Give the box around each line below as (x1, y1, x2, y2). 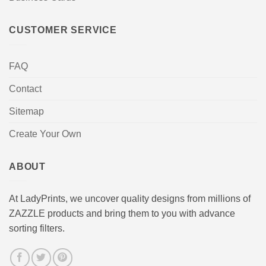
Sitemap (9, 106, 44, 116)
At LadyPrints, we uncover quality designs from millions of (9, 194, 251, 204)
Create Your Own (9, 128, 81, 139)
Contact (9, 83, 42, 94)
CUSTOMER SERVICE (9, 24, 117, 35)
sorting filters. (9, 223, 65, 234)
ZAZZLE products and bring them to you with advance (9, 208, 235, 219)
